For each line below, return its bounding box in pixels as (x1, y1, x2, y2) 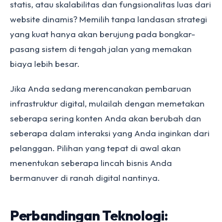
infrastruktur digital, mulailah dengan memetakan (10, 98, 205, 109)
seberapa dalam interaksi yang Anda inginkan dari (10, 128, 210, 138)
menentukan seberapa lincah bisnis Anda (10, 158, 172, 168)
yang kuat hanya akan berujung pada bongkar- (10, 29, 195, 39)
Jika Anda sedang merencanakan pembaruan (10, 83, 191, 94)
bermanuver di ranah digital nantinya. (10, 172, 160, 183)
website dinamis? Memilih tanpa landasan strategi (10, 14, 207, 24)
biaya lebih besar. (10, 58, 80, 69)
